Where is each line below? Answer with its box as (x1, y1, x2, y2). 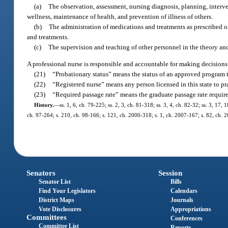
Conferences (170, 214, 203, 222)
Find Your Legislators (39, 187, 96, 194)
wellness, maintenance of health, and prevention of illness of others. (27, 12, 213, 20)
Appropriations (170, 205, 211, 213)
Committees (26, 213, 67, 221)
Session (158, 168, 182, 177)
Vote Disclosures (39, 205, 82, 213)
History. (34, 102, 54, 108)
